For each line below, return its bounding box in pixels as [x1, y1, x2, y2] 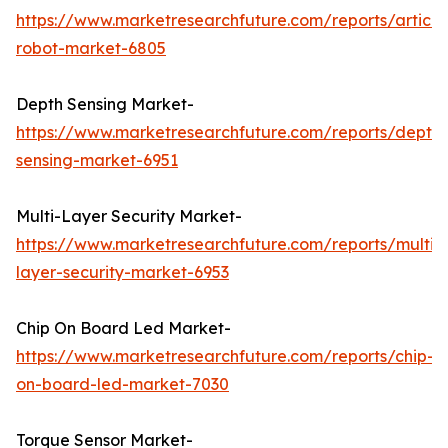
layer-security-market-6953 [16, 262, 229, 283]
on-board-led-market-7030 [16, 374, 229, 395]
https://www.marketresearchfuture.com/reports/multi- [16, 234, 441, 255]
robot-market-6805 [16, 38, 166, 59]
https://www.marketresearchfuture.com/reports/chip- [16, 346, 434, 367]
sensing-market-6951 [16, 150, 178, 171]
